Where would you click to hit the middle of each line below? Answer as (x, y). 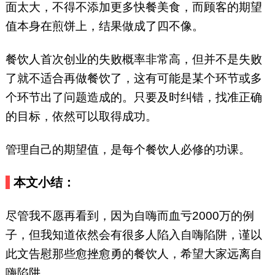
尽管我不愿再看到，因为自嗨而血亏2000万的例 (130, 216)
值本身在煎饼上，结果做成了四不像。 (104, 26)
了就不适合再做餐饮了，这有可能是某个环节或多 (134, 79)
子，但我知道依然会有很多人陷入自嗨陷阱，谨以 (134, 235)
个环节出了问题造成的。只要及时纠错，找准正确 (134, 98)
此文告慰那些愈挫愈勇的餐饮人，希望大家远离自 (134, 254)
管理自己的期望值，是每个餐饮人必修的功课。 (128, 150)
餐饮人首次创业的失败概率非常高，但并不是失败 (134, 60)
